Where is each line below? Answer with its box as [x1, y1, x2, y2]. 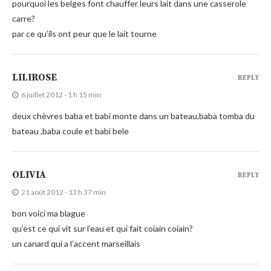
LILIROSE [12, 71, 57, 83]
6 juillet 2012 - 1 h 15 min [21, 90, 101, 99]
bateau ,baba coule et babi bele [12, 125, 129, 136]
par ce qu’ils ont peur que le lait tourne [12, 28, 157, 39]
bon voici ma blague [12, 207, 85, 218]
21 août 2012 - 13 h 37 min [21, 187, 106, 197]
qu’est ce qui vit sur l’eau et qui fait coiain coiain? [12, 223, 193, 233]
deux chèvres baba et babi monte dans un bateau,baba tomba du [12, 110, 255, 121]
